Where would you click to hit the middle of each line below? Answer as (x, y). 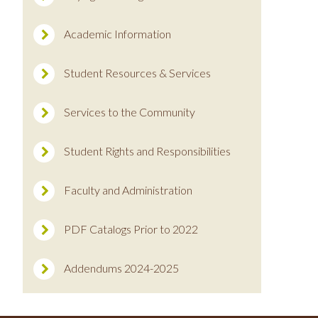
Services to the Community (130, 112)
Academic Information (117, 34)
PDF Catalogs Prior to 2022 (131, 229)
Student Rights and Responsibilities (147, 151)
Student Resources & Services (137, 73)
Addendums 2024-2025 (121, 268)
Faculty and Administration (128, 190)
